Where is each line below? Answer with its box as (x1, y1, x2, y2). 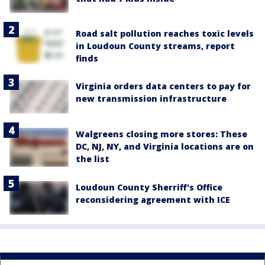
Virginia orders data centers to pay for (76, 80, 251, 92)
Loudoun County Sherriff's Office (76, 182, 222, 193)
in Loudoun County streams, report (76, 40, 235, 52)
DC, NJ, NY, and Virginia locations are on (76, 140, 254, 152)
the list (76, 153, 109, 164)
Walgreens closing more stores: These (76, 128, 247, 140)
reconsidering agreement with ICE (76, 194, 230, 206)
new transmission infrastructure (76, 93, 227, 105)
